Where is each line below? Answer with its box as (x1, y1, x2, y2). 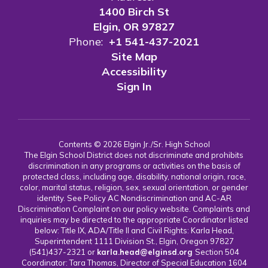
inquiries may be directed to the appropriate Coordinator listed (20, 215, 248, 225)
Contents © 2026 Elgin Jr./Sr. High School (58, 139, 210, 150)
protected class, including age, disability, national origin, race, (22, 172, 246, 182)
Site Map (111, 50, 157, 64)
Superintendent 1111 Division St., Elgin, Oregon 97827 (34, 236, 234, 246)
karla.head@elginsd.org (96, 247, 193, 257)
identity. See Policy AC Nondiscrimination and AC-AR (36, 193, 232, 203)
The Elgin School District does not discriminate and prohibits (25, 150, 243, 160)
